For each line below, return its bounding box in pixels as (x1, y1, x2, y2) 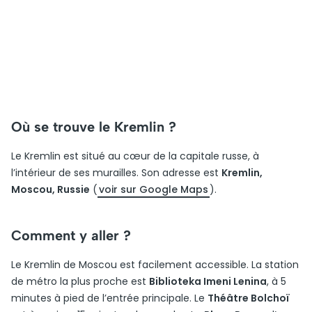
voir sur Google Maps (99, 182, 208, 196)
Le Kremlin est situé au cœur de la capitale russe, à (11, 149, 259, 163)
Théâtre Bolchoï (208, 291, 290, 305)
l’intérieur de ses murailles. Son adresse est (11, 166, 221, 180)
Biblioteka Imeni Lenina (149, 274, 267, 288)
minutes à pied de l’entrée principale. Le (11, 291, 208, 305)
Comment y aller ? (11, 227, 131, 244)
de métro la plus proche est (11, 274, 149, 288)
